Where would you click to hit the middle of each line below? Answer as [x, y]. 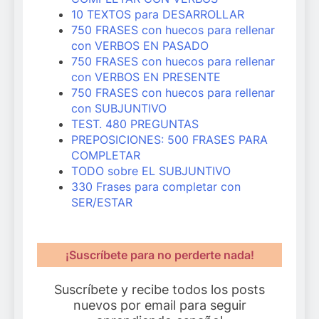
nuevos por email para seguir [159, 305]
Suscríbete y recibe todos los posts [159, 290]
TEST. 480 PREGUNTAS [135, 124]
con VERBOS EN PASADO [140, 46]
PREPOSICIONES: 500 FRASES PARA [169, 140]
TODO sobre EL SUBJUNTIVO [151, 171]
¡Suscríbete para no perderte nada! [159, 255]
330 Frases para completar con [156, 187]
